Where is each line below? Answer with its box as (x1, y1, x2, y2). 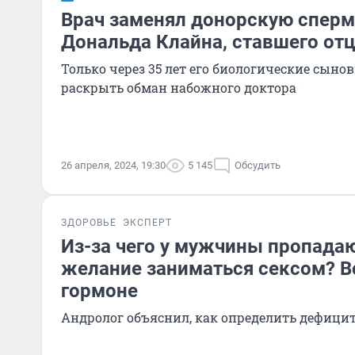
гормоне (61, 280, 138, 302)
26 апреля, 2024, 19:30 (61, 159, 166, 171)
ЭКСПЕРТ (123, 217, 172, 228)
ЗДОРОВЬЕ (61, 217, 116, 228)
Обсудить (235, 159, 281, 171)
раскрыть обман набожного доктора (61, 79, 296, 96)
